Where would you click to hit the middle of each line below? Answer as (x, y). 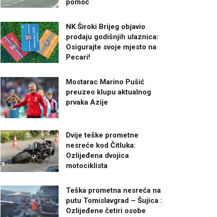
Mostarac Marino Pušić (105, 82)
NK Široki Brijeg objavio (106, 26)
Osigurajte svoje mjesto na (111, 47)
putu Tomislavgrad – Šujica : (114, 201)
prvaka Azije (87, 102)
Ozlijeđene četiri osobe (106, 211)
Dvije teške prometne (102, 135)
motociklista (87, 166)
